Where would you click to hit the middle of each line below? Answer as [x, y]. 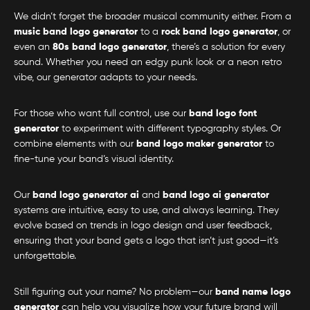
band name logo [253, 292]
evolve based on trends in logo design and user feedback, [143, 226]
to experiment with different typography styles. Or [170, 129]
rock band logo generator [219, 32]
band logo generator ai [86, 195]
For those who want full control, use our [101, 114]
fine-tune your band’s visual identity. [94, 159]
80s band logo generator [110, 47]
